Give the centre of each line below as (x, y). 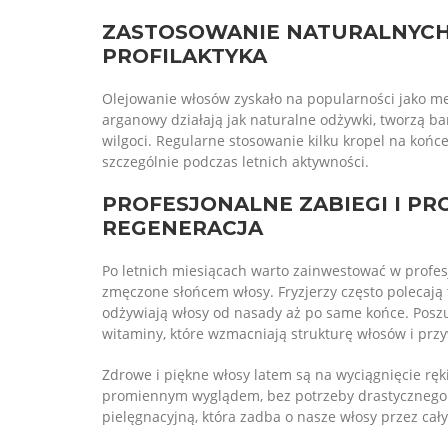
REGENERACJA (182, 228)
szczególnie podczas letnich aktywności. (235, 161)
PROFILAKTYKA (184, 56)
